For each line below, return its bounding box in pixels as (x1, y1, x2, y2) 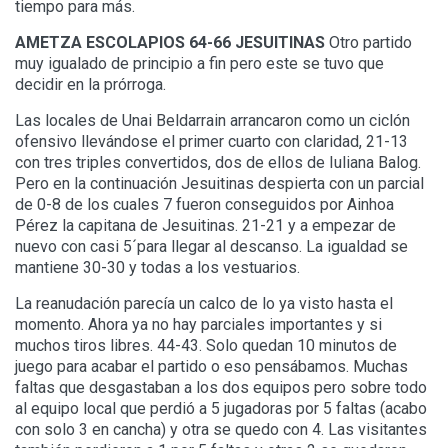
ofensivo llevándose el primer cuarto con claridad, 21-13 (15, 132, 408, 152)
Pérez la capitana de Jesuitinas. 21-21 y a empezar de (15, 216, 396, 236)
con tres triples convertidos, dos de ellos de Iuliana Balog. (15, 153, 421, 173)
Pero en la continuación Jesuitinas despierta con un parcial (15, 174, 424, 194)
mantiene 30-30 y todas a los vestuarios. (15, 258, 300, 278)
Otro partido (325, 33, 412, 53)
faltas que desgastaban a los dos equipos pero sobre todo (15, 378, 427, 398)
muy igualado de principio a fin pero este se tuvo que (15, 54, 384, 74)
